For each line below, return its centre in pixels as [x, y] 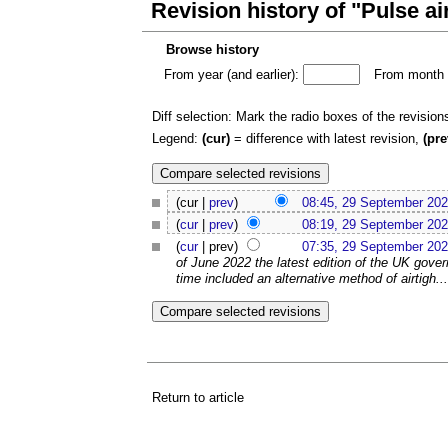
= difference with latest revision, [326, 138]
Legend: [177, 138]
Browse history [212, 49]
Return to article [198, 397]
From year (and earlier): [231, 74]
